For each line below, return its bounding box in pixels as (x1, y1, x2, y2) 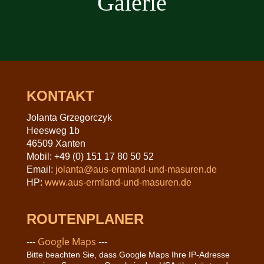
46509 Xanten (26, 138, 85, 148)
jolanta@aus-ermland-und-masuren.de (55, 164, 217, 174)
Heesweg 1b (26, 125, 80, 136)
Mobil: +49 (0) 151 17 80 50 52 (26, 151, 154, 161)
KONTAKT (26, 87, 94, 104)
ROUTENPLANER (26, 210, 144, 227)
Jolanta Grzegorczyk (26, 112, 112, 123)
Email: (26, 164, 55, 174)
